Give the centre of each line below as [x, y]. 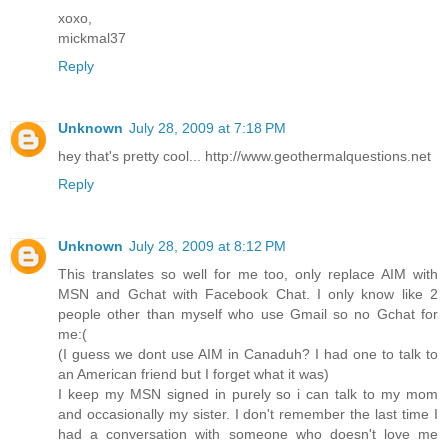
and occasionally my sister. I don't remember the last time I [248, 413]
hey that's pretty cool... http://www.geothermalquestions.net [244, 155]
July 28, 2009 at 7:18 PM [207, 127]
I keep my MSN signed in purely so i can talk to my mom [248, 393]
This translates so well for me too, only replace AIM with [248, 273]
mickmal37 [92, 37]
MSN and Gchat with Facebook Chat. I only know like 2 [248, 293]
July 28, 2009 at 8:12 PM [207, 245]
